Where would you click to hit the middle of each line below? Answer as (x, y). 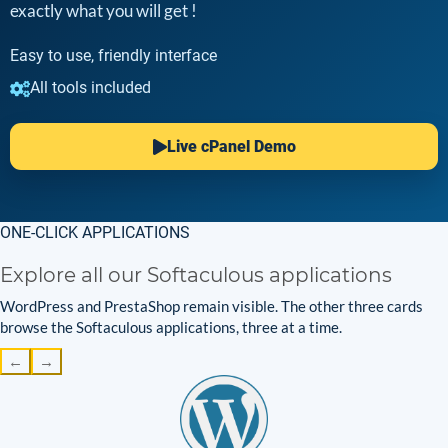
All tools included (90, 87)
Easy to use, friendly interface (113, 55)
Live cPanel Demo (231, 146)
